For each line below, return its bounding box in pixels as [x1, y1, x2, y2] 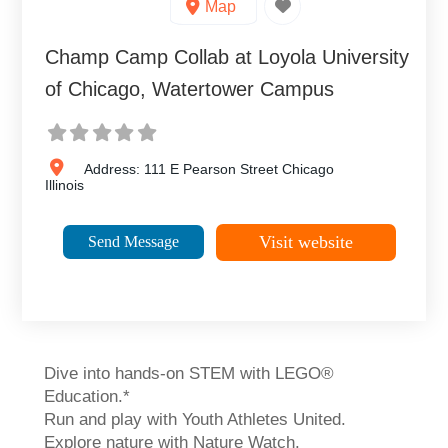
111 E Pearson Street [143, 161, 278, 177]
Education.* [44, 387, 131, 406]
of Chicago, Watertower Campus [45, 78, 335, 100]
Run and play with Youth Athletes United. [44, 410, 347, 429]
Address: [83, 161, 144, 177]
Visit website [258, 231, 353, 252]
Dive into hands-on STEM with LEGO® [44, 364, 335, 383]
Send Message [87, 233, 179, 250]
